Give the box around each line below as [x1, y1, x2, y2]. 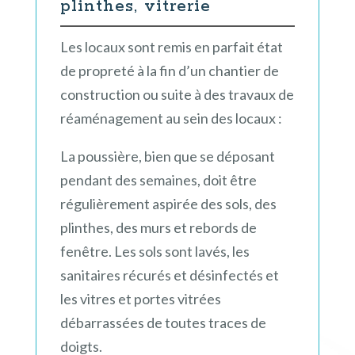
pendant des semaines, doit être [59, 171, 257, 189]
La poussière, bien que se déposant [59, 147, 275, 166]
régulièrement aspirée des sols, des [59, 195, 277, 213]
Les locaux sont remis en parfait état [59, 38, 283, 56]
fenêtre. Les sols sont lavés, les [59, 242, 250, 261]
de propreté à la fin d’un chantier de [59, 62, 279, 80]
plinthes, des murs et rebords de [59, 219, 257, 237]
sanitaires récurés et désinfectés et [59, 266, 279, 284]
